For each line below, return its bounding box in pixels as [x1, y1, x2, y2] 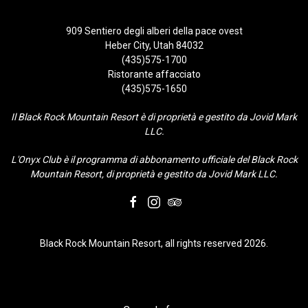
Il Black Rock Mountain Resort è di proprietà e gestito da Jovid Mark [11, 111, 297, 123]
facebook [126, 195, 167, 207]
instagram [146, 195, 191, 207]
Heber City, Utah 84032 [104, 40, 203, 52]
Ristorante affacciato [107, 69, 201, 80]
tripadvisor [167, 195, 213, 207]
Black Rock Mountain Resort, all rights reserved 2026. [40, 238, 268, 250]
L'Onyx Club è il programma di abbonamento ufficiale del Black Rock [10, 154, 298, 166]
